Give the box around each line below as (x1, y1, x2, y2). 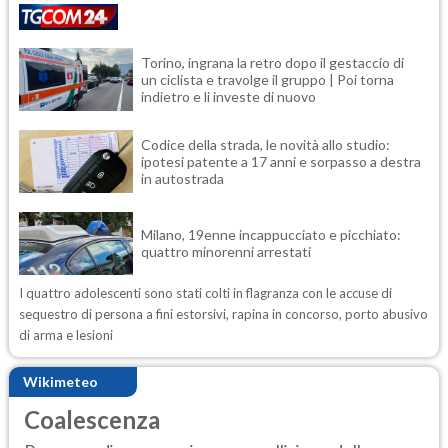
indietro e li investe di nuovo (141, 87, 316, 105)
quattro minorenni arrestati (141, 243, 320, 261)
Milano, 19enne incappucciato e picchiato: (141, 226, 401, 244)
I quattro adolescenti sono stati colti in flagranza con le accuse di (19, 284, 392, 301)
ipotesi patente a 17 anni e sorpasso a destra (141, 152, 421, 170)
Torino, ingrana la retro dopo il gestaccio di (141, 53, 404, 71)
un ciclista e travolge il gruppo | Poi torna (141, 70, 394, 88)
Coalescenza (24, 404, 160, 434)
